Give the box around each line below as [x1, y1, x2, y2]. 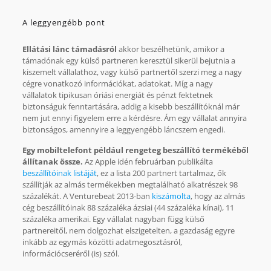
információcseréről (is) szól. [22, 247, 119, 259]
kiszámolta [151, 190, 191, 201]
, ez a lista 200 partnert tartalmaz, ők [96, 167, 226, 178]
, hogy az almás [190, 190, 245, 201]
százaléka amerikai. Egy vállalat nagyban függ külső [22, 213, 204, 224]
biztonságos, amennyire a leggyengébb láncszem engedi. [22, 123, 225, 135]
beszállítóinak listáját [22, 167, 97, 178]
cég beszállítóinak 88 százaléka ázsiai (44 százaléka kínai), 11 [22, 201, 234, 213]
